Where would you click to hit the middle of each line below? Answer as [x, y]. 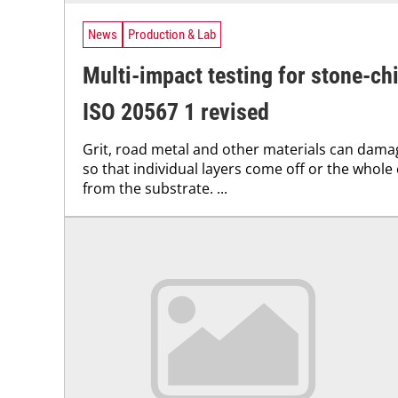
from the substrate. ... [155, 188]
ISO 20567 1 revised [176, 111]
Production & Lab [172, 34]
